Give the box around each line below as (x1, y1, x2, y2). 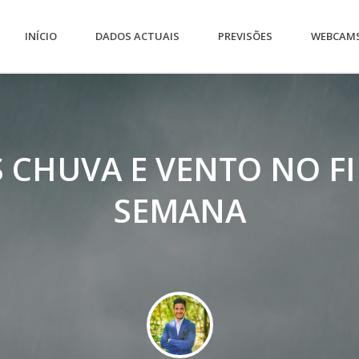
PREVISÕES (218, 29, 273, 43)
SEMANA (113, 188, 246, 232)
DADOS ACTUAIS (95, 29, 180, 43)
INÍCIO (25, 29, 58, 43)
